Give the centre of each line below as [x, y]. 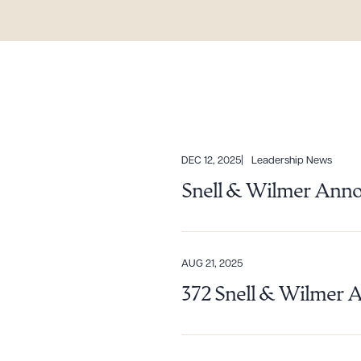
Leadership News [292, 161]
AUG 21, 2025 [212, 264]
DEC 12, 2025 [211, 161]
